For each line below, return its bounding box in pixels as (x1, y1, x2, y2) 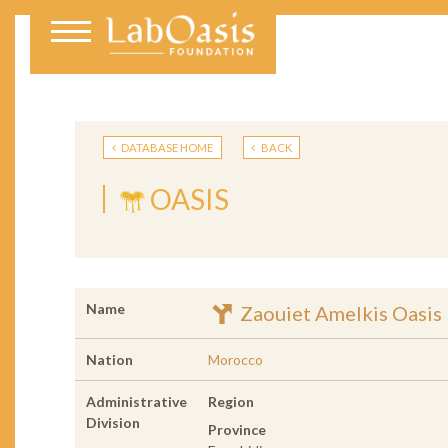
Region (207, 393, 254, 411)
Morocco (207, 351, 263, 369)
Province (207, 421, 266, 439)
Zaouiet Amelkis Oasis (235, 301, 442, 326)
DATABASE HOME (119, 140, 214, 154)
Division (85, 414, 140, 432)
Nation (85, 351, 133, 369)
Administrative (85, 393, 187, 411)
